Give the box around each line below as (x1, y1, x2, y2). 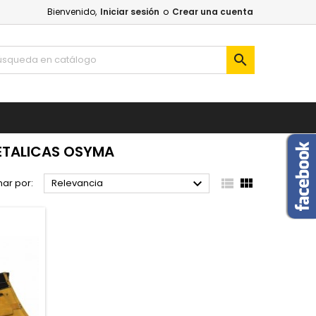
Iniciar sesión (100, 6, 159, 18)
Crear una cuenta (172, 6, 253, 18)
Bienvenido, (47, 6, 97, 18)
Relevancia (51, 176, 103, 190)
